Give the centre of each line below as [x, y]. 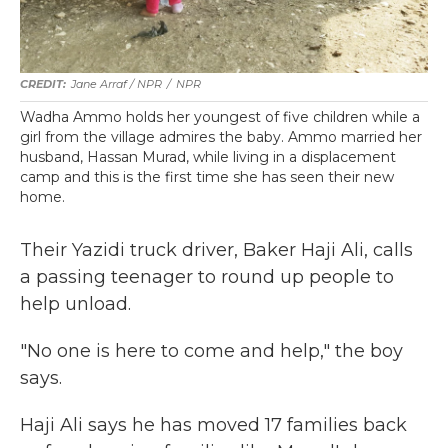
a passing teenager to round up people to [207, 277]
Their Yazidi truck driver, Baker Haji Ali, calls [216, 250]
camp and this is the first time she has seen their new [207, 177]
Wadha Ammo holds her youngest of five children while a [220, 117]
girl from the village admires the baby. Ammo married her [221, 137]
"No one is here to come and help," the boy [211, 351]
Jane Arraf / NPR [116, 84]
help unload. [75, 304]
